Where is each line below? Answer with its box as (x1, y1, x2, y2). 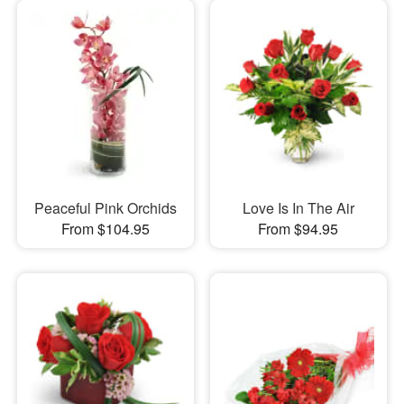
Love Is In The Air (242, 197, 354, 218)
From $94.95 (258, 217, 339, 239)
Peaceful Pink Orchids (33, 197, 177, 218)
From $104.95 (60, 217, 150, 239)
